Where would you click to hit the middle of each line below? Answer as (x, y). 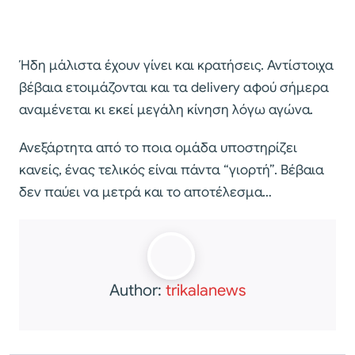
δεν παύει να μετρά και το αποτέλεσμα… (145, 193)
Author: (137, 291)
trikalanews (206, 291)
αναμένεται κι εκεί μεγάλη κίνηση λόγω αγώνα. (166, 110)
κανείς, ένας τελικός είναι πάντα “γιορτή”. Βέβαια (172, 170)
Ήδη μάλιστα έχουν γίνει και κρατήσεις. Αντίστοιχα (176, 66)
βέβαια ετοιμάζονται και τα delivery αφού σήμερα (174, 88)
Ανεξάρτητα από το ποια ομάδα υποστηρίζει (158, 148)
